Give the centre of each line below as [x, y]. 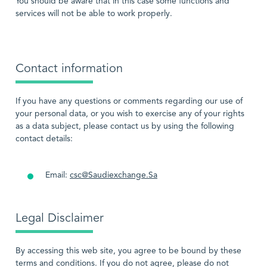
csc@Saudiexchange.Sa [114, 175]
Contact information [69, 69]
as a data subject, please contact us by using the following [125, 126]
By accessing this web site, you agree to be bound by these [128, 251]
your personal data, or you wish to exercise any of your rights [130, 114]
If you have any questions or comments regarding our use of [129, 101]
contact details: [44, 139]
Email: [58, 175]
